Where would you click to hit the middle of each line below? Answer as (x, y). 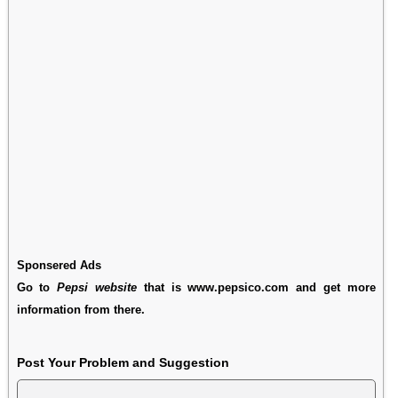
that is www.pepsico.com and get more (256, 287)
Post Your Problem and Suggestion (123, 362)
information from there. (80, 309)
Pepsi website (97, 287)
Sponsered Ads (59, 265)
